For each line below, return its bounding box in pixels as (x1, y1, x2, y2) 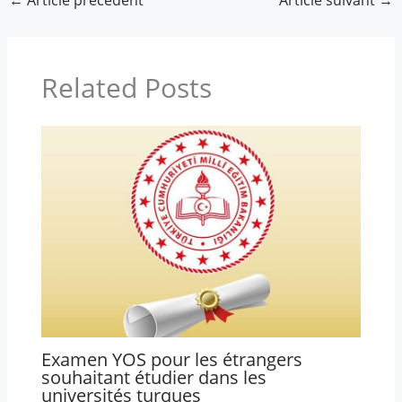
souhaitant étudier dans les (40, 364, 267, 389)
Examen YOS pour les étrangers (40, 346, 302, 371)
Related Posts (40, 69, 212, 106)
